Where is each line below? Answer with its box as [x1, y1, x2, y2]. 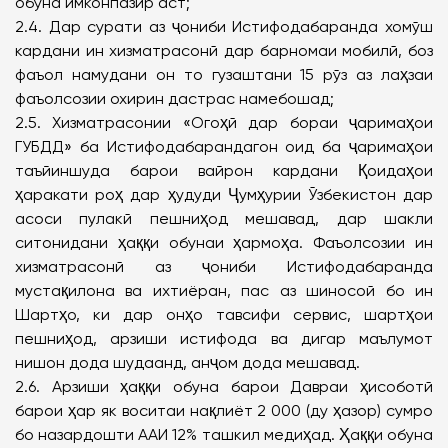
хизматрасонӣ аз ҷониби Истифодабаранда [15, 257, 433, 276]
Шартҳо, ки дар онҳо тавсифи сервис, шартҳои [15, 305, 433, 324]
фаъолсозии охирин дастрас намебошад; [15, 89, 334, 108]
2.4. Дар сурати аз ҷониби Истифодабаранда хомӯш [15, 17, 433, 36]
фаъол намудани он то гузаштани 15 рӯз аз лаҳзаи [15, 65, 433, 84]
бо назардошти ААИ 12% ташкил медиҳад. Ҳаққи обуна [15, 425, 433, 444]
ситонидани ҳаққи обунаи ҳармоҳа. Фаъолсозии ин [15, 233, 433, 252]
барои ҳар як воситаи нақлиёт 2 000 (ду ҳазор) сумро [15, 401, 433, 420]
